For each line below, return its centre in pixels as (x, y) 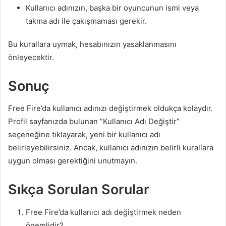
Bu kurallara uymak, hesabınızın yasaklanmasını (92, 44)
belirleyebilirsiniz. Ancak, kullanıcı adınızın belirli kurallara (111, 148)
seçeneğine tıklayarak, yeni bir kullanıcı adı (84, 135)
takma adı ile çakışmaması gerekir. (86, 21)
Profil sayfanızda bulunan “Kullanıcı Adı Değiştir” (94, 122)
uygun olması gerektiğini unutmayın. (73, 161)
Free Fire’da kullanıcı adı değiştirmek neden (103, 212)
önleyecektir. (31, 57)
